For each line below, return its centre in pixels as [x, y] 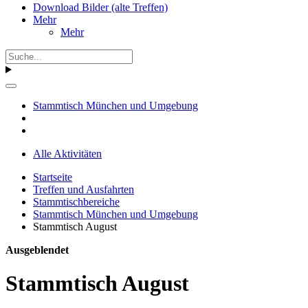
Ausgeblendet [37, 250]
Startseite [53, 177]
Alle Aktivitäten [67, 153]
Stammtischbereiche [76, 201]
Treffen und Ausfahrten [84, 189]
